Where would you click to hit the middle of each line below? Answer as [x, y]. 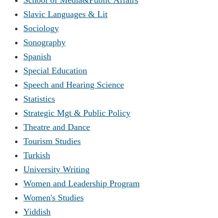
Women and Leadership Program [82, 183]
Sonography [45, 42]
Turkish [37, 155]
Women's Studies [54, 197]
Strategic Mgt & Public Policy [77, 113]
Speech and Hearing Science [74, 84]
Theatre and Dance [57, 127]
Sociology [41, 28]
